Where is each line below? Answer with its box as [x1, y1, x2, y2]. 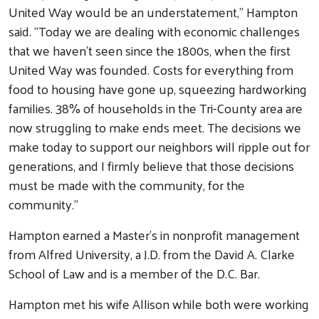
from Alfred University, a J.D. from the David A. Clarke [9, 241, 295, 266]
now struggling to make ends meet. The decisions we [9, 115, 301, 139]
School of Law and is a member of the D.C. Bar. [9, 261, 263, 285]
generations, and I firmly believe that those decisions [9, 153, 294, 177]
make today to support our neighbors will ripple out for [9, 134, 310, 158]
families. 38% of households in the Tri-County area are [9, 95, 303, 120]
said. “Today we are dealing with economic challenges [9, 19, 300, 43]
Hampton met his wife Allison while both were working [9, 291, 309, 315]
